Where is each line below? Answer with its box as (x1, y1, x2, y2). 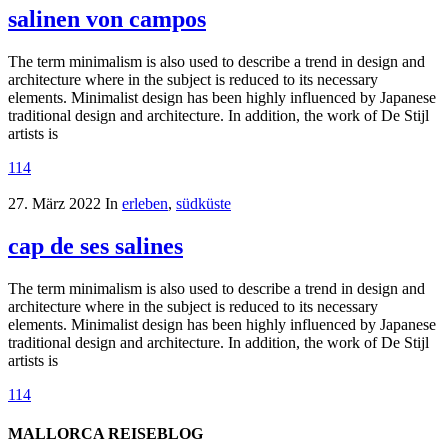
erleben (122, 194, 168, 212)
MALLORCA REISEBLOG (8, 424, 203, 442)
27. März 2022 (8, 194, 101, 212)
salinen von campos (8, 5, 206, 32)
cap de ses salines (8, 232, 183, 259)
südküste (176, 194, 231, 212)
